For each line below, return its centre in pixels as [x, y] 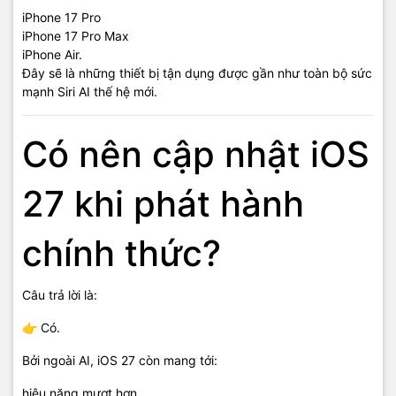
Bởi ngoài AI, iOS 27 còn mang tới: [120, 360]
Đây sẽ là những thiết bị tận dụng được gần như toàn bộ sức [197, 73]
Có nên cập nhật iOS [196, 154]
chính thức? [122, 253]
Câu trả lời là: [60, 295]
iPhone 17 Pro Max [76, 36]
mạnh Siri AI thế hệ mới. [90, 91]
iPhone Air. [52, 54]
